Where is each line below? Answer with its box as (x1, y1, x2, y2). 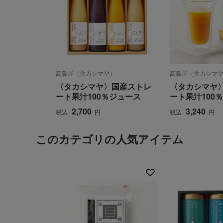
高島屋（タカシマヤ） (56, 68, 115, 77)
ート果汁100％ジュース (56, 90, 141, 102)
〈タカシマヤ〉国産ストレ (56, 80, 151, 92)
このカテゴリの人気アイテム (36, 134, 184, 146)
